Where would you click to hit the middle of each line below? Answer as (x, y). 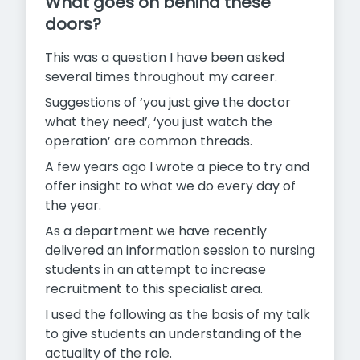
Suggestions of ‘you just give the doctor (168, 103)
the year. (73, 206)
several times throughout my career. (161, 77)
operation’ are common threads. (149, 141)
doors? (73, 25)
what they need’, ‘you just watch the (159, 122)
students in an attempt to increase (155, 270)
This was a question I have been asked (165, 58)
